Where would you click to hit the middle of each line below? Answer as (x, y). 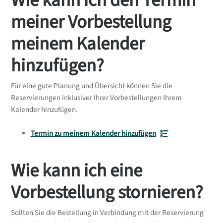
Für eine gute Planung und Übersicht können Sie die (91, 86)
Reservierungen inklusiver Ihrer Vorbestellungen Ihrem (96, 98)
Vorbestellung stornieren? (107, 192)
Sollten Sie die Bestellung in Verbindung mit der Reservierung (107, 213)
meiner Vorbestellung (91, 22)
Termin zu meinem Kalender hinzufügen (93, 134)
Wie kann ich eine (76, 170)
